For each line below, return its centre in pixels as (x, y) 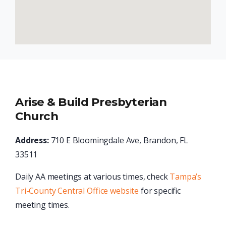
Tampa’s (186, 177)
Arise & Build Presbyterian (91, 102)
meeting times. (42, 205)
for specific (160, 191)
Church (37, 116)
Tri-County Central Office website (77, 191)
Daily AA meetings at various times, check (93, 177)
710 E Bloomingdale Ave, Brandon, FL (118, 140)
